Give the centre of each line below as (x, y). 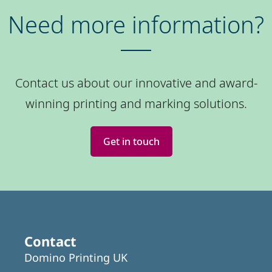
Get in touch (131, 141)
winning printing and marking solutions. (136, 103)
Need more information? (136, 25)
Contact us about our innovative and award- (136, 83)
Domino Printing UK (76, 257)
